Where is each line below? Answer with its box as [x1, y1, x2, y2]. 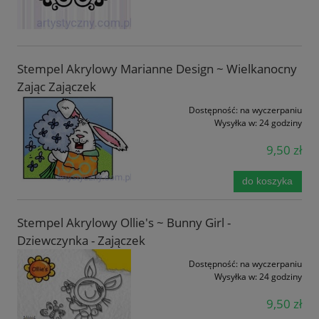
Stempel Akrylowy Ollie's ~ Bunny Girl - [17, 214, 231, 231]
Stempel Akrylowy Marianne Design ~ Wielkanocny [17, 61, 297, 78]
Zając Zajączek [17, 78, 96, 95]
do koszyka [242, 175, 293, 187]
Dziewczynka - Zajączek [17, 231, 145, 249]
